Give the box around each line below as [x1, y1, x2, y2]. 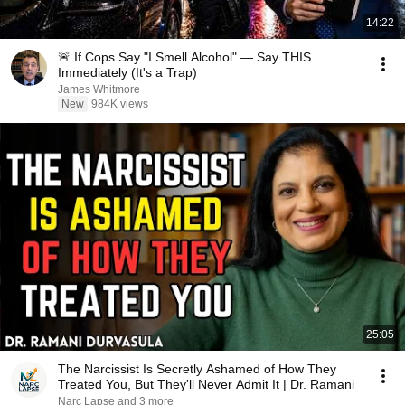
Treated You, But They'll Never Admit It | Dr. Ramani [58, 377, 354, 391]
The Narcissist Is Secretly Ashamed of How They [58, 362, 336, 376]
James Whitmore [58, 83, 140, 96]
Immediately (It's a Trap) [58, 65, 197, 80]
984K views [91, 98, 148, 110]
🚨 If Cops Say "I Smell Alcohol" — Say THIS [58, 50, 311, 64]
